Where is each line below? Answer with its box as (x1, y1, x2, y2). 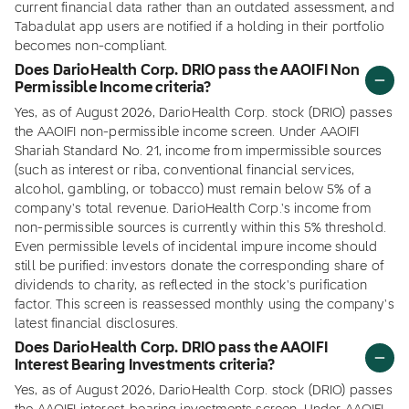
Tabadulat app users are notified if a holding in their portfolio (15, 21, 385, 34)
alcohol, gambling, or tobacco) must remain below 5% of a (15, 184, 372, 196)
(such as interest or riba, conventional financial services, (15, 164, 355, 177)
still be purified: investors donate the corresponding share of (15, 260, 383, 273)
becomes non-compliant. (15, 40, 168, 53)
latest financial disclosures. (15, 318, 179, 330)
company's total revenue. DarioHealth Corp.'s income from (15, 203, 371, 215)
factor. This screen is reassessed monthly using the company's (15, 299, 394, 311)
